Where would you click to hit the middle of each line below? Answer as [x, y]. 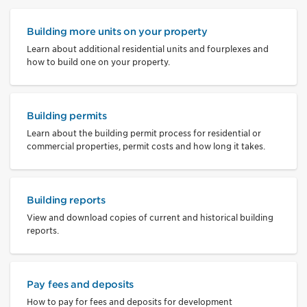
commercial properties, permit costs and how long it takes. [146, 146]
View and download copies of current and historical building [150, 217]
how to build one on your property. [98, 62]
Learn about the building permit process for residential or [144, 133]
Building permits [67, 115]
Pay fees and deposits [80, 284]
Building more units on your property [117, 31]
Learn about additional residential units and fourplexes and [148, 49]
